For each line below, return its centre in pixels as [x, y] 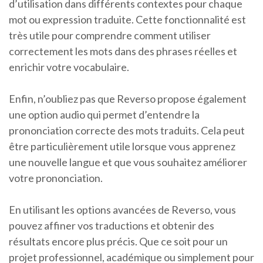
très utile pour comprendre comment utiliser [110, 36]
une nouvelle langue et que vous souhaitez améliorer [128, 162]
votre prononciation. [56, 178]
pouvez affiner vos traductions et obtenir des [112, 226]
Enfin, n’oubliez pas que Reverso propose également [128, 99]
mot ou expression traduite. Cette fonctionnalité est [127, 20]
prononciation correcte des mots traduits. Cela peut [127, 131]
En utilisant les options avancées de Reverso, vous [122, 210]
